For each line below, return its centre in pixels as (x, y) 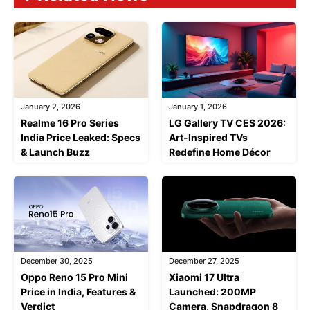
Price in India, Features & (78, 291)
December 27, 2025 (204, 261)
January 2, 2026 (51, 106)
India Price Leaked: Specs (81, 137)
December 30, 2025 (57, 261)
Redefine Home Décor (220, 152)
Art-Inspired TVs (208, 137)
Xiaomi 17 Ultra (204, 277)
